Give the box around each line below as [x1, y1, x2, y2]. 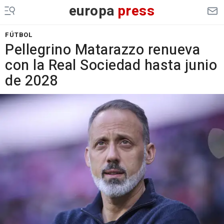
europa [68, 1, 115, 21]
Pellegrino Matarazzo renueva [5, 39, 200, 60]
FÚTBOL [5, 30, 32, 39]
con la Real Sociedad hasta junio [5, 55, 217, 76]
